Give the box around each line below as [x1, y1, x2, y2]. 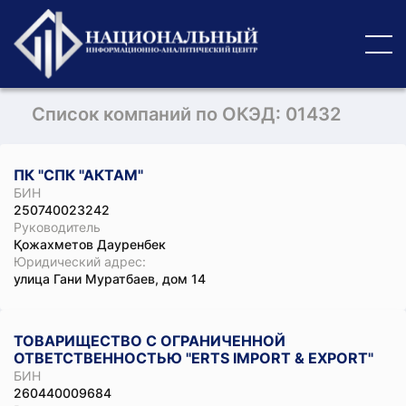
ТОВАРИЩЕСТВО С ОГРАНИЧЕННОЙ [14, 332, 285, 350]
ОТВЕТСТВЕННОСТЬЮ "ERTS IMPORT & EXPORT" [14, 349, 373, 367]
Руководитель [14, 219, 101, 235]
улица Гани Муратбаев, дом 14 [14, 271, 206, 286]
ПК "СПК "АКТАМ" [14, 166, 143, 184]
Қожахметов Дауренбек [14, 237, 166, 252]
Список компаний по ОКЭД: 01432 [32, 103, 341, 125]
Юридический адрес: [14, 254, 146, 269]
